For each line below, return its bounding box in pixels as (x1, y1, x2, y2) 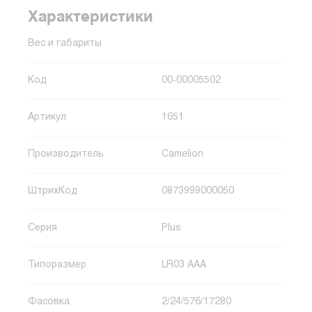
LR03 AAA (162, 260, 206, 270)
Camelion (162, 150, 203, 159)
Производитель (28, 150, 104, 159)
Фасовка (28, 297, 70, 306)
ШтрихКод (28, 187, 77, 196)
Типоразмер (28, 260, 86, 270)
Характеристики (28, 7, 153, 25)
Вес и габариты (28, 39, 102, 48)
